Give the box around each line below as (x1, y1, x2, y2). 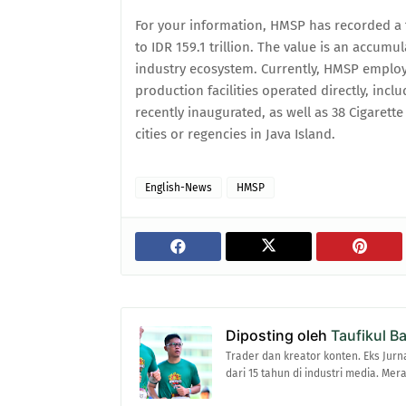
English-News (145, 181, 212, 194)
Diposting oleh (226, 326, 327, 344)
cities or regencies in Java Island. (135, 126, 335, 142)
